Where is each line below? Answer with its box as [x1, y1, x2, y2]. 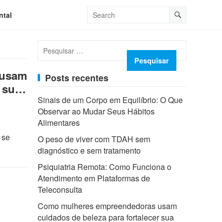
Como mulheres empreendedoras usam [38, 200, 177, 212]
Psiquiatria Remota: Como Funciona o [38, 161, 171, 172]
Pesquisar [37, 38, 73, 49]
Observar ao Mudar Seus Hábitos [38, 106, 155, 117]
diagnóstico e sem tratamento [38, 145, 141, 156]
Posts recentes [45, 71, 109, 84]
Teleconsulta [38, 184, 82, 195]
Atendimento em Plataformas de [38, 172, 150, 184]
